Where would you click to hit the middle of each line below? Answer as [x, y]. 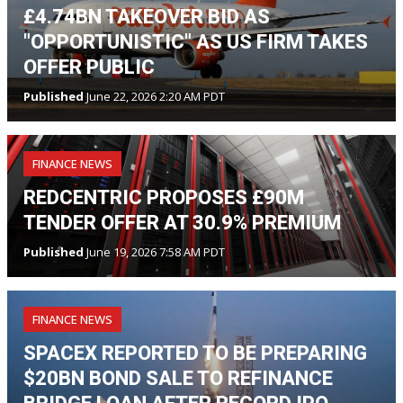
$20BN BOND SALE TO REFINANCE [178, 378]
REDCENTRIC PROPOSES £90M [164, 197]
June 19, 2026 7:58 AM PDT [154, 251]
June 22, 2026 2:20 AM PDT [154, 96]
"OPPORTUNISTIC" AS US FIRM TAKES [196, 41]
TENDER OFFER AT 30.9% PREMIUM [182, 222]
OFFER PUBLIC [89, 67]
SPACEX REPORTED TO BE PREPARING [195, 353]
